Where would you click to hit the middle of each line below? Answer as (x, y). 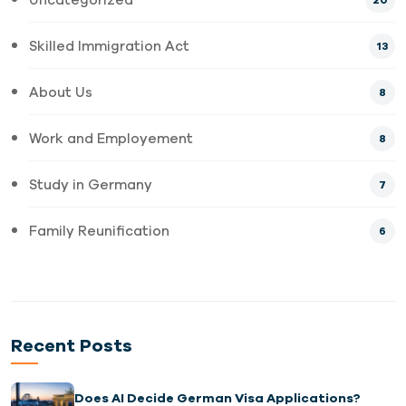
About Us (61, 92)
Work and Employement (111, 139)
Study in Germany (91, 185)
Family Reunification (99, 231)
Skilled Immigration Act (109, 46)
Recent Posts (72, 345)
